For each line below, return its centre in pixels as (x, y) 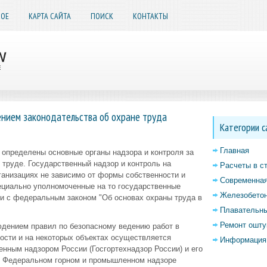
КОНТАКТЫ (150, 16)
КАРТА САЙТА (49, 16)
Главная (234, 150)
